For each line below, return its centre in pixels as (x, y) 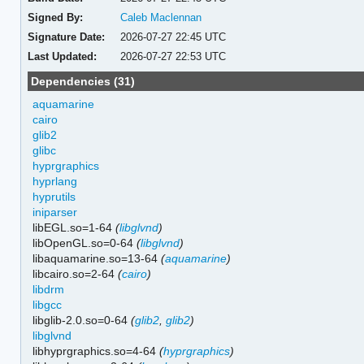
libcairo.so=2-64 (76, 273)
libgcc (48, 304)
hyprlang (55, 181)
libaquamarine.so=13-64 (97, 258)
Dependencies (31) (83, 81)
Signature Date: (66, 37)
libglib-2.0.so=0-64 (82, 320)
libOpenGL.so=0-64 (85, 243)
